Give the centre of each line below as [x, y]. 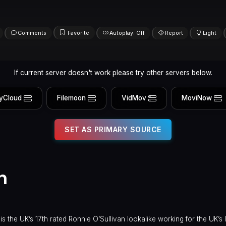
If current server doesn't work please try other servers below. [113, 72]
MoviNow [197, 98]
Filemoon [72, 98]
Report [174, 33]
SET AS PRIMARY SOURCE [113, 129]
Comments [32, 33]
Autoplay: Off [127, 33]
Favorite [79, 33]
